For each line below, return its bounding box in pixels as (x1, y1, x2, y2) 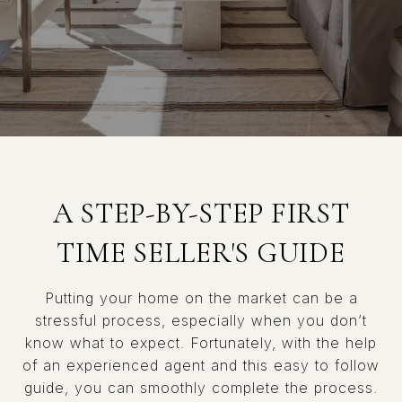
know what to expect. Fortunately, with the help (25, 334, 377, 352)
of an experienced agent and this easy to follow (22, 356, 380, 374)
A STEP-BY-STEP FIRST (52, 196, 350, 231)
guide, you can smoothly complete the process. (24, 379, 378, 397)
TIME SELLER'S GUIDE (57, 235, 345, 270)
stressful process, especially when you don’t (35, 311, 367, 329)
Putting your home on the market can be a (44, 289, 358, 307)
